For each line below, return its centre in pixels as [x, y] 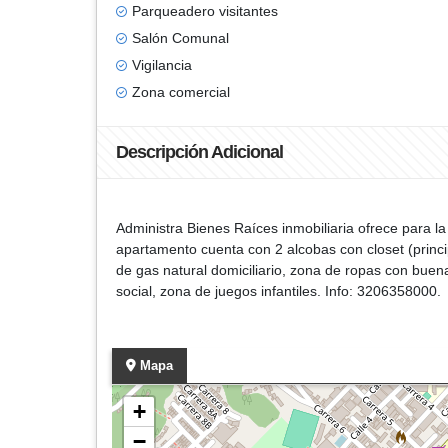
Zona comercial [181, 92]
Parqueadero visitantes [205, 11]
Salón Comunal [180, 38]
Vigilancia [162, 65]
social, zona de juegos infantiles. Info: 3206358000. [278, 291]
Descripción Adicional [199, 152]
